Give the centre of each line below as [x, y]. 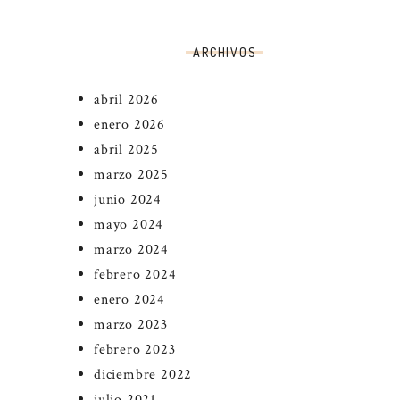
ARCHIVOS [225, 52]
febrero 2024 [135, 274]
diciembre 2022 [143, 374]
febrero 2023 [135, 349]
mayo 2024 [129, 224]
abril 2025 [126, 149]
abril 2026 [126, 99]
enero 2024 [129, 299]
